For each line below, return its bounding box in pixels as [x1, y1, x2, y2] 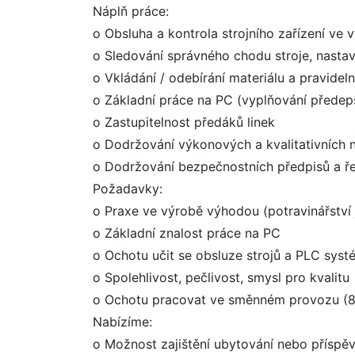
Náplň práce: [93, 3, 169, 19]
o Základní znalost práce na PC [93, 225, 281, 241]
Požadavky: [93, 181, 162, 197]
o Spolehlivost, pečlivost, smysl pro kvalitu [93, 269, 349, 285]
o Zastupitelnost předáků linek [93, 114, 275, 130]
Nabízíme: [93, 314, 152, 330]
